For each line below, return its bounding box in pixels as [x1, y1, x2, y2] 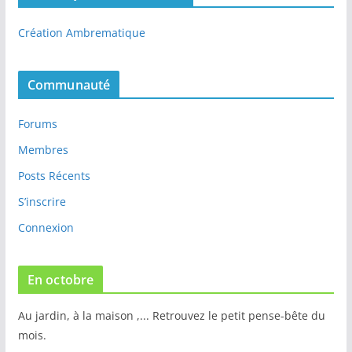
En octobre [27, 271, 94, 289]
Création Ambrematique [17, 25, 145, 41]
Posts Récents [17, 168, 90, 184]
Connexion [17, 220, 74, 236]
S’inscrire [17, 194, 66, 210]
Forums [17, 116, 57, 132]
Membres [17, 142, 68, 158]
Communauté [27, 76, 111, 94]
